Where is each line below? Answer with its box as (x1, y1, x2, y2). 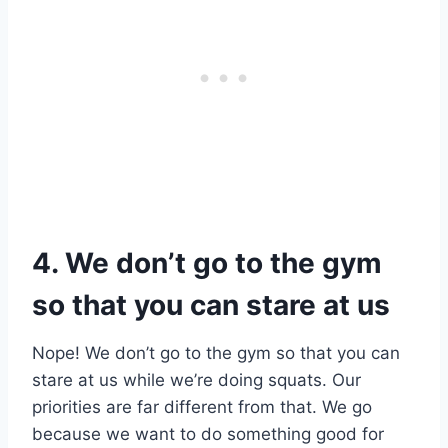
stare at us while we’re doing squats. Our (32, 370, 361, 391)
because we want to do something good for (32, 424, 384, 445)
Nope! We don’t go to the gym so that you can (32, 343, 400, 364)
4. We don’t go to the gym (32, 246, 382, 281)
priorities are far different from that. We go (32, 397, 372, 418)
